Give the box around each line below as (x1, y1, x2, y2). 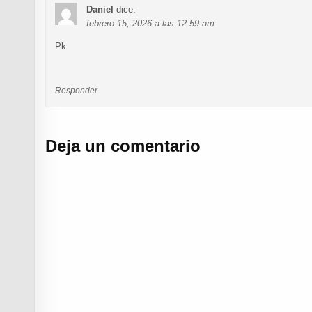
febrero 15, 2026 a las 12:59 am (86, 17, 215, 29)
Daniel (86, 3, 114, 15)
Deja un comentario (45, 136, 201, 156)
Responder (55, 85, 98, 95)
